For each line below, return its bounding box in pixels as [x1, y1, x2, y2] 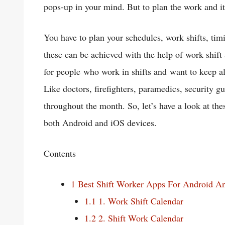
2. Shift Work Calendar [96, 211, 183, 224]
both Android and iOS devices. [44, 116, 157, 129]
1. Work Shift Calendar [96, 194, 183, 207]
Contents [44, 147, 76, 159]
